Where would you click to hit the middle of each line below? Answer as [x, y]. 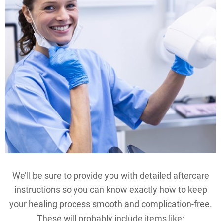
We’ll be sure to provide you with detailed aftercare [110, 175]
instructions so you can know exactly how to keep [110, 190]
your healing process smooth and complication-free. [110, 204]
